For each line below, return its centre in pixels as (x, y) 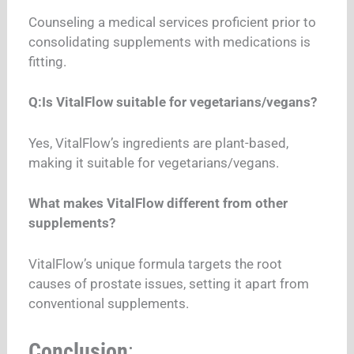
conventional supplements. (109, 303)
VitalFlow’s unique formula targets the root (156, 264)
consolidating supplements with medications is (170, 41)
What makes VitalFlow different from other (158, 203)
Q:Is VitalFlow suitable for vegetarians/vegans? (173, 102)
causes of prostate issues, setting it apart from (169, 283)
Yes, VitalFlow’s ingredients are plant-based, (159, 143)
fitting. (48, 61)
